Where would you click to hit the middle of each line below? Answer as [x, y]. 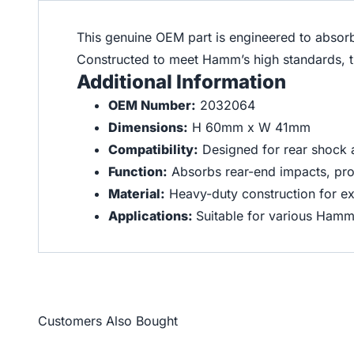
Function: [138, 171]
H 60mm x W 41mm [249, 127]
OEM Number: [152, 105]
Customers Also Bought [108, 321]
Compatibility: [153, 149]
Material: [137, 194]
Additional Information [181, 82]
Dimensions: [148, 127]
